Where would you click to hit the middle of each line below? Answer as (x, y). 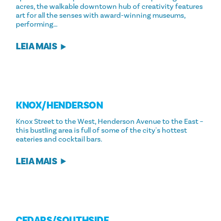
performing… (37, 24)
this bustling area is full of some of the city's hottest (101, 130)
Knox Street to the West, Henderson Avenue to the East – (110, 121)
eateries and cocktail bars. (59, 139)
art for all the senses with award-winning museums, (101, 15)
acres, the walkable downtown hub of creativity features (109, 6)
